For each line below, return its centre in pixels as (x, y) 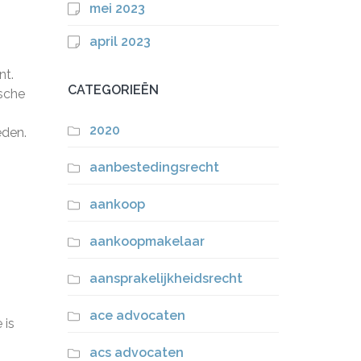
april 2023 (120, 41)
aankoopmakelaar (147, 241)
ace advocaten (137, 315)
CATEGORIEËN (113, 90)
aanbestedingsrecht (154, 167)
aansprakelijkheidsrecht (166, 278)
